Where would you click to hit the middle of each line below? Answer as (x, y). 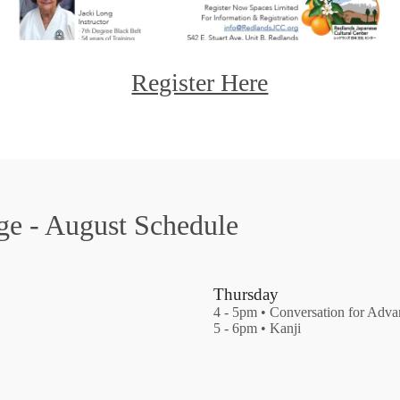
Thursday (246, 294)
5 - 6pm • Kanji (257, 328)
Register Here (200, 83)
